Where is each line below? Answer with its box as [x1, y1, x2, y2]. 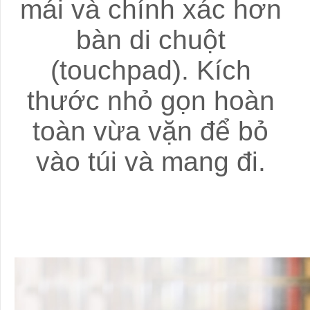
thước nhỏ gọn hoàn [26, 85, 275, 116]
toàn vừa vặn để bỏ [33, 116, 268, 146]
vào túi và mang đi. [35, 146, 266, 176]
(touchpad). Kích [50, 55, 251, 85]
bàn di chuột [75, 24, 226, 55]
